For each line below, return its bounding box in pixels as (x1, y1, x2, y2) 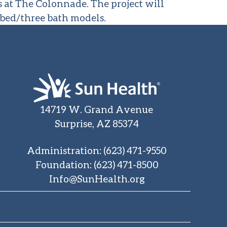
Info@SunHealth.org (49, 172, 145, 184)
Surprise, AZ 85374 (55, 117, 139, 129)
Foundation (35, 158, 90, 170)
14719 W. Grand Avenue (41, 103, 154, 115)
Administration (27, 144, 100, 156)
